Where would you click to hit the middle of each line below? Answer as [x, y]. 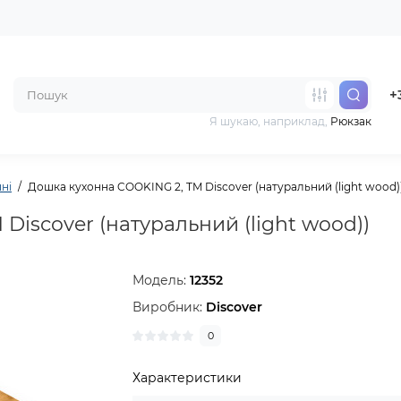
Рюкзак [351, 121]
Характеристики [188, 378]
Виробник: [170, 307]
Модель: [162, 280]
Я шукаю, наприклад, [270, 121]
